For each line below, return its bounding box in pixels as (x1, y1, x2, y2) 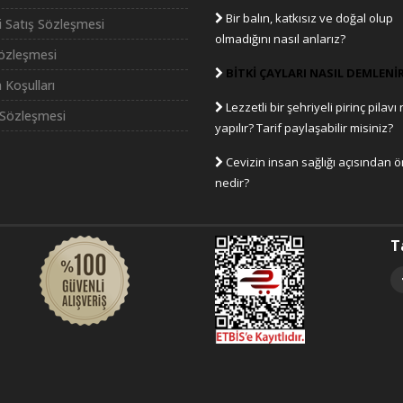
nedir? (215, 175, 249, 192)
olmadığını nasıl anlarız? (215, 31, 345, 48)
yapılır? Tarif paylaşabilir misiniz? (215, 120, 393, 137)
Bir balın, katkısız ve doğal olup (223, 10, 393, 27)
